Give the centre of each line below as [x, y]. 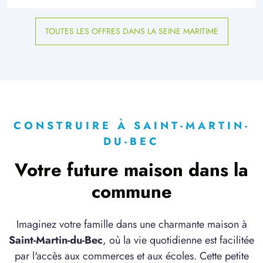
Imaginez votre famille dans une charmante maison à [131, 225]
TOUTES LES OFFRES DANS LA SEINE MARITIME [131, 31]
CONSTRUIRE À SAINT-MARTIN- [131, 126]
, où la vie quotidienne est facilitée [178, 240]
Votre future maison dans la [131, 170]
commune [131, 192]
